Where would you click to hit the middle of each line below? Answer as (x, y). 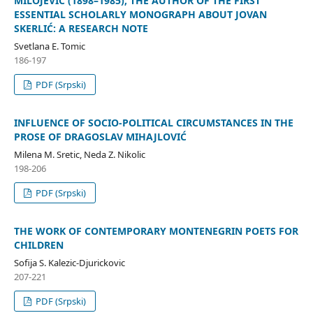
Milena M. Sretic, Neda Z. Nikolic (79, 155)
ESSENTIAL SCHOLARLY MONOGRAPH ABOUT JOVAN (140, 15)
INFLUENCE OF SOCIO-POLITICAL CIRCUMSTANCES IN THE (153, 123)
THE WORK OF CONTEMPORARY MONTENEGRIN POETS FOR (156, 231)
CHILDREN (38, 245)
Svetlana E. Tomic (49, 46)
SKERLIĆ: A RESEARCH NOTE (81, 29)
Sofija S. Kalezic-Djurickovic (69, 263)
